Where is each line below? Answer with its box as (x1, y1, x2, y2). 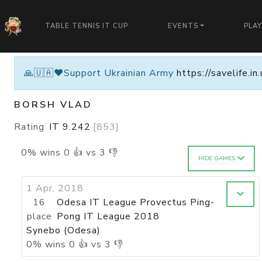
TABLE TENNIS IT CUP (45, 22, 129, 31)
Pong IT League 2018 (57, 210, 160, 223)
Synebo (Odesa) (26, 224, 101, 237)
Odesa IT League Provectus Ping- (57, 196, 215, 209)
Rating (14, 120, 44, 133)
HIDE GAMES (198, 154, 236, 163)
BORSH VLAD (14, 98, 92, 111)
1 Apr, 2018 (26, 182, 84, 195)
